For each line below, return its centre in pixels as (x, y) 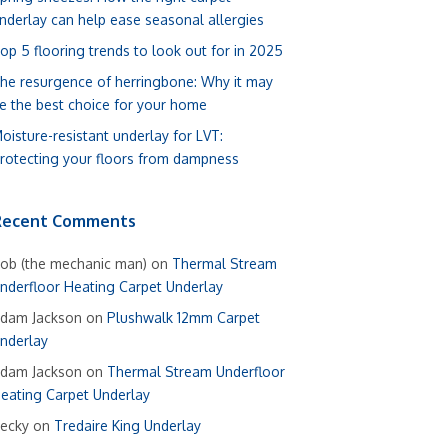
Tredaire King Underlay (127, 425)
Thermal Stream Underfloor (196, 371)
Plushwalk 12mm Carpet (183, 317)
